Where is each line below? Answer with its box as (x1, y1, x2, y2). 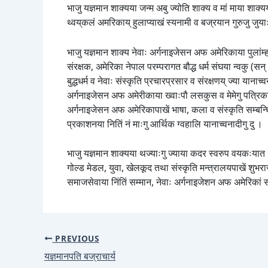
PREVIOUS (52, 232, 99, 244)
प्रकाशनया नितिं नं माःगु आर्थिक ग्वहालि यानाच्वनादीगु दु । (67, 117, 263, 130)
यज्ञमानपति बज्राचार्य (44, 249, 115, 263)
